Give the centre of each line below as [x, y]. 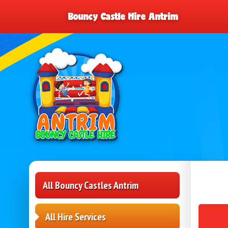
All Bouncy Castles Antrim [91, 186]
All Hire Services [76, 217]
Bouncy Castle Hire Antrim [123, 16]
